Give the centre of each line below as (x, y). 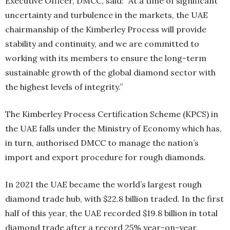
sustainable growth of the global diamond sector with (110, 72)
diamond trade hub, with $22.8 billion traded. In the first (114, 199)
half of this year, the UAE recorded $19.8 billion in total (111, 213)
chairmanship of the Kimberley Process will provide (106, 29)
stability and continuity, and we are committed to (102, 44)
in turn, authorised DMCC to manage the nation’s (102, 143)
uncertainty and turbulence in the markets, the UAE (107, 15)
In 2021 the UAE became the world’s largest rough (103, 184)
